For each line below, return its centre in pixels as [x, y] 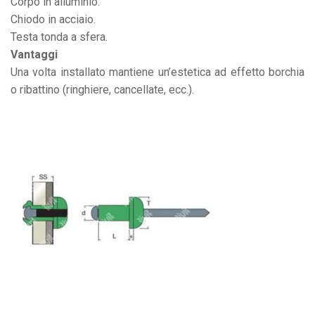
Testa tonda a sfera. [59, 37]
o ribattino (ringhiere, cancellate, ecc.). [102, 90]
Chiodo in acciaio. [53, 20]
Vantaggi [34, 55]
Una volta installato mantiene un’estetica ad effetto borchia [157, 72]
